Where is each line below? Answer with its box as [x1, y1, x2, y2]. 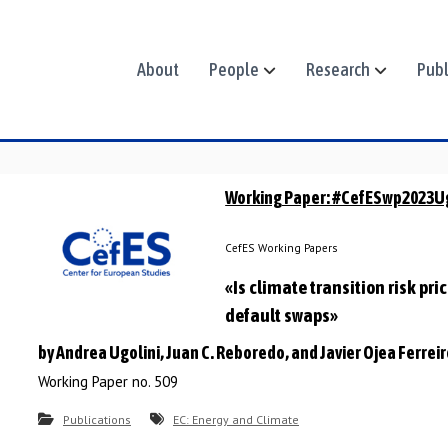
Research [306, 59, 370, 80]
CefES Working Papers [225, 241, 338, 255]
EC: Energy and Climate [173, 412, 299, 427]
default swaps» [225, 304, 339, 326]
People [209, 59, 259, 80]
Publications [63, 412, 131, 427]
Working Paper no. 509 [38, 372, 178, 391]
